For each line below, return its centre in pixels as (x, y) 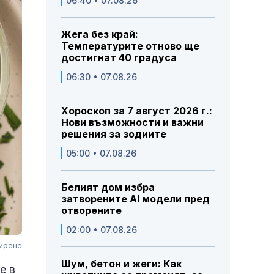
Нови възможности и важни (132, 123)
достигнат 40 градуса (119, 58)
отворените (91, 211)
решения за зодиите (114, 134)
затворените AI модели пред (135, 199)
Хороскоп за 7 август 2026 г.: (137, 111)
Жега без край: (100, 35)
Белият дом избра (108, 187)
